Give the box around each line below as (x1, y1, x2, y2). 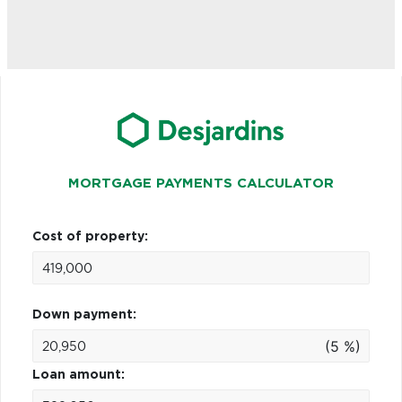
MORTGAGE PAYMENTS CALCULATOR (68, 176, 334, 190)
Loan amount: (32, 368, 125, 381)
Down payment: (32, 308, 136, 321)
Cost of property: (32, 230, 148, 243)
